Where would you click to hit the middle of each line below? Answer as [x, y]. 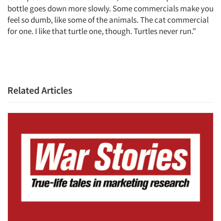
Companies [48, 116]
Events [36, 142]
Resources [45, 195]
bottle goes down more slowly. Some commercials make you [110, 9]
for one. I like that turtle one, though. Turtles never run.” [102, 31]
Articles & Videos [60, 90]
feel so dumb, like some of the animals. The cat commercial [108, 20]
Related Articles [40, 90]
